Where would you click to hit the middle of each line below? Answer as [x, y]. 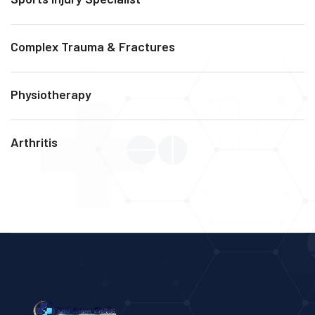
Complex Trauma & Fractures [93, 46]
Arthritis [34, 142]
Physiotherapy [51, 94]
